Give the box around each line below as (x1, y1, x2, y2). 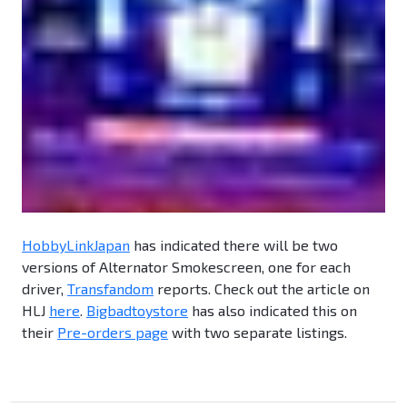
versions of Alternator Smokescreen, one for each (22, 258, 351, 276)
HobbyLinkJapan (22, 236, 130, 254)
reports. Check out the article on (154, 280, 370, 298)
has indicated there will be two (130, 236, 338, 254)
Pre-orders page (57, 323, 168, 342)
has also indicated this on (188, 302, 357, 320)
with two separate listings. (168, 323, 347, 342)
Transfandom (67, 280, 154, 298)
